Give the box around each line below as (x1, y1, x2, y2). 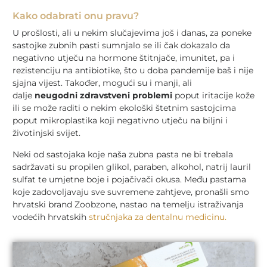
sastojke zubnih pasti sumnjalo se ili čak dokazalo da (13, 40, 230, 51)
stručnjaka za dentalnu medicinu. (89, 212, 226, 223)
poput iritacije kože (172, 90, 254, 101)
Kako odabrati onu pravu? (13, 10, 139, 22)
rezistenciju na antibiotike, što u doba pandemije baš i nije (13, 65, 253, 76)
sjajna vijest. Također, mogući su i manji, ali (13, 77, 192, 89)
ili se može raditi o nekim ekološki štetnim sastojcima (13, 103, 236, 114)
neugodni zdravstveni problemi (35, 90, 172, 101)
